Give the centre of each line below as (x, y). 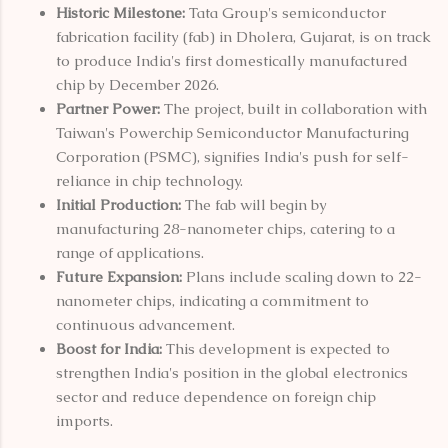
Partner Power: (108, 108)
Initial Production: (118, 204)
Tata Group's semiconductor (285, 12)
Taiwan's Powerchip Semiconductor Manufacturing (232, 132)
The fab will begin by (254, 204)
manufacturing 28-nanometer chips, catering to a (225, 228)
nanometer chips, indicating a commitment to (212, 300)
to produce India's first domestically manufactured (232, 60)
